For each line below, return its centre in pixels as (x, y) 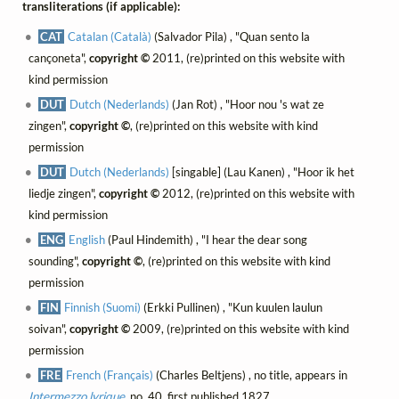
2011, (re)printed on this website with (247, 58)
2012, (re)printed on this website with (256, 194)
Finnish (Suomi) (103, 308)
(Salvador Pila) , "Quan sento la (231, 37)
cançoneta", (58, 58)
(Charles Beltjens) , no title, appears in (251, 375)
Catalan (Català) (110, 37)
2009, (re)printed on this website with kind (239, 329)
